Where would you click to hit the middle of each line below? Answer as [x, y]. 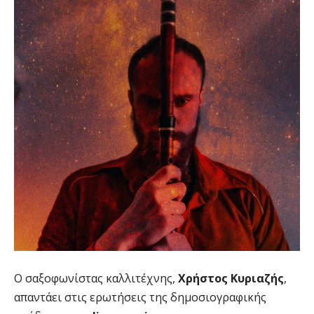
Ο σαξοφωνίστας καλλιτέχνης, [96, 279]
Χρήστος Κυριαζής [231, 279]
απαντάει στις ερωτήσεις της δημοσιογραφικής [140, 298]
